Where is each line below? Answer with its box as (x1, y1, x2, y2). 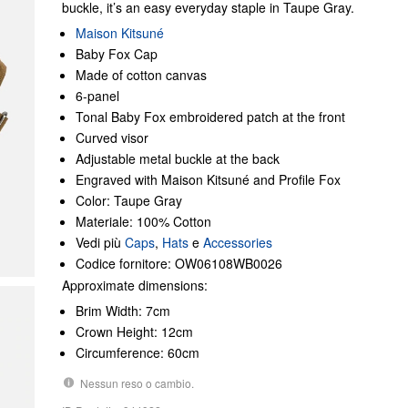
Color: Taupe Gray (76, 191, 182, 209)
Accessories (203, 233, 272, 251)
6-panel (76, 87, 119, 105)
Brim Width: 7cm (76, 301, 170, 320)
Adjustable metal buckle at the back (76, 149, 280, 168)
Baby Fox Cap (76, 45, 158, 63)
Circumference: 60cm (76, 343, 199, 362)
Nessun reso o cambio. (80, 375, 195, 391)
